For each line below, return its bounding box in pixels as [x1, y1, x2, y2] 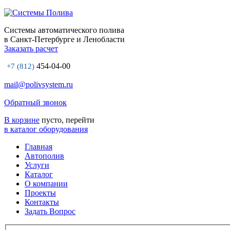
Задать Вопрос [25, 207, 75, 216]
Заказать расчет [4, 44, 58, 53]
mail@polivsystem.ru [4, 80, 73, 89]
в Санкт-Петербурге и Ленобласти [4, 35, 125, 44]
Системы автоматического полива [4, 26, 124, 34]
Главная [25, 142, 52, 151]
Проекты [25, 188, 56, 197]
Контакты [25, 198, 59, 206]
